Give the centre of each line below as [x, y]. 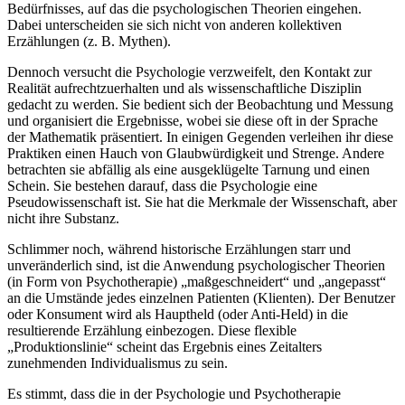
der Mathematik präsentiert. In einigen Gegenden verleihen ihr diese [200, 137]
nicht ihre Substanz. [63, 219]
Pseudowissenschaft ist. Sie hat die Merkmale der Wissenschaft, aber [202, 202]
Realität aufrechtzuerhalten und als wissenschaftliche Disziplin [184, 89]
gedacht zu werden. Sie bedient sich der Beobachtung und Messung [200, 105]
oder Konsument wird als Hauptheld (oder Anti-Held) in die [178, 315]
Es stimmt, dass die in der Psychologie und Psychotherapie [174, 394]
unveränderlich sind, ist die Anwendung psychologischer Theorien [196, 266]
